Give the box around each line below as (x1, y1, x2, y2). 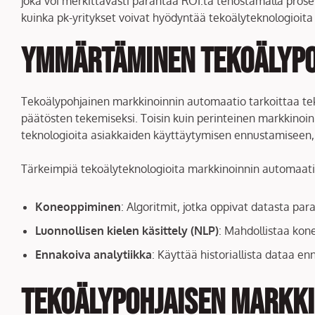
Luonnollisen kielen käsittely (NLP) (35, 223, 219, 238)
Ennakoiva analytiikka (35, 247, 152, 262)
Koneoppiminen (35, 199, 121, 214)
